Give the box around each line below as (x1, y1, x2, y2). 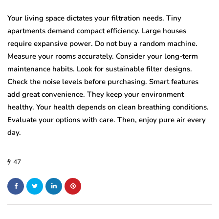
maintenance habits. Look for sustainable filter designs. (7, 64, 192, 74)
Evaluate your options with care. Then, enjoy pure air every (7, 114, 206, 125)
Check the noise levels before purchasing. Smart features (7, 76, 198, 87)
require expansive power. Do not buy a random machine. (7, 38, 197, 48)
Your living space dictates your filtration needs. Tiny (7, 13, 181, 23)
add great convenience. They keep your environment (7, 89, 184, 99)
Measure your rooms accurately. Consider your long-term (7, 51, 198, 61)
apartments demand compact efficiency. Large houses (7, 25, 186, 36)
